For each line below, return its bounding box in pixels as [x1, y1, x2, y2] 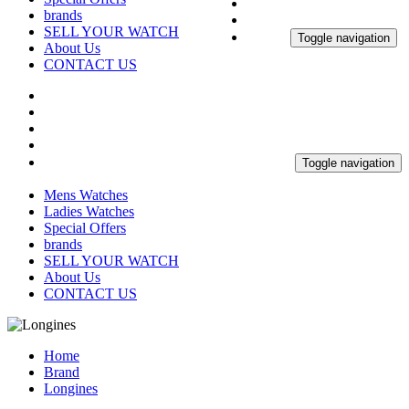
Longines [44, 381, 98, 396]
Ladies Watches [44, 204, 134, 219]
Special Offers [44, 220, 126, 236]
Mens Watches [44, 187, 128, 203]
